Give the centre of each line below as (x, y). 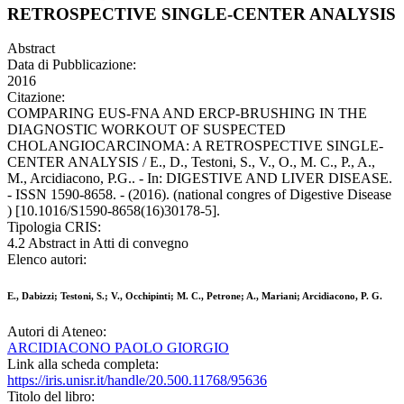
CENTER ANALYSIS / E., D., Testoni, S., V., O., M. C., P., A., (191, 162)
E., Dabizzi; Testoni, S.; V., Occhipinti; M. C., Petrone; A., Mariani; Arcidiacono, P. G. (195, 296)
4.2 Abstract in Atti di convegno (98, 243)
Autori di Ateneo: (57, 332)
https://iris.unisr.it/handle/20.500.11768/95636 (137, 381)
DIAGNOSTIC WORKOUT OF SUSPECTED (147, 130)
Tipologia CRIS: (54, 227)
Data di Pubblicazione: (72, 65)
